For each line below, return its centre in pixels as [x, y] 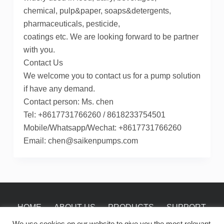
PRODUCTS [131, 207]
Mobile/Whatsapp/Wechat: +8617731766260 [102, 128]
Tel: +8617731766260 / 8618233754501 [94, 115]
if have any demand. [59, 89]
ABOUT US [75, 207]
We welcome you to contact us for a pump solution [112, 76]
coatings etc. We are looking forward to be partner [111, 37]
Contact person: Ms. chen [68, 102]
